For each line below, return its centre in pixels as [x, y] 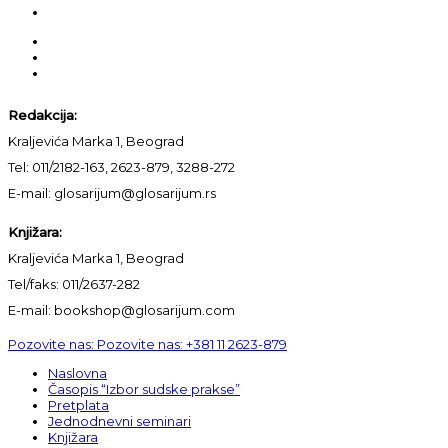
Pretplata [78, 404]
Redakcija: [42, 114]
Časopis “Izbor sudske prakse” [144, 388]
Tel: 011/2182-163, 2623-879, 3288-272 [121, 166]
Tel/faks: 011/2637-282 [74, 283]
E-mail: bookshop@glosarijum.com [121, 309]
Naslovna [77, 372]
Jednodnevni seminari [119, 420]
